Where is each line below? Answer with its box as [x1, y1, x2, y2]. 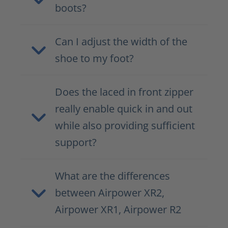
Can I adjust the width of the [55, 35, 187, 49]
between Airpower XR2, [55, 186, 164, 200]
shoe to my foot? [55, 51, 134, 66]
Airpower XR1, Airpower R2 [55, 203, 181, 217]
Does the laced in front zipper [55, 85, 193, 99]
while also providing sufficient [55, 119, 195, 133]
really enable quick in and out [55, 102, 192, 116]
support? [55, 135, 97, 150]
